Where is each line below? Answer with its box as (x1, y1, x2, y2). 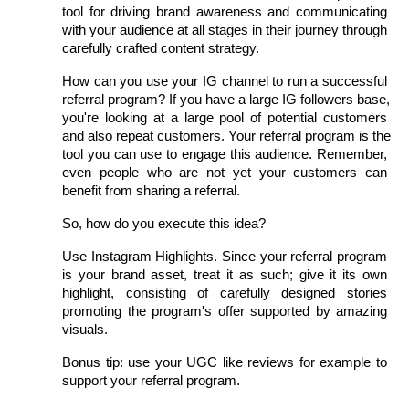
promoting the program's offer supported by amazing (62, 303, 387, 319)
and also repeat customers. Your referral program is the (62, 128, 391, 143)
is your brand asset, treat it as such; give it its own (62, 267, 387, 282)
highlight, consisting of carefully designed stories (62, 285, 387, 300)
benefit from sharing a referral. (62, 183, 240, 198)
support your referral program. (62, 372, 240, 388)
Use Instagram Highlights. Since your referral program (62, 248, 387, 264)
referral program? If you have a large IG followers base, (62, 91, 390, 107)
